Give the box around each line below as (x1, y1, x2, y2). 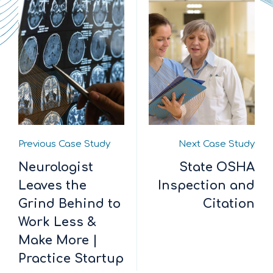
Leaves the (18, 179, 87, 193)
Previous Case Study (18, 138, 110, 149)
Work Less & (18, 215, 96, 230)
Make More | (18, 233, 97, 248)
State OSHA (179, 160, 255, 175)
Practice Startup (18, 252, 124, 266)
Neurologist (18, 160, 93, 175)
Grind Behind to (18, 197, 121, 211)
